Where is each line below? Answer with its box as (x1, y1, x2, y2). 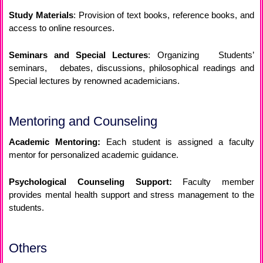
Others (9, 241, 47, 256)
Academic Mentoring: (9, 137, 100, 147)
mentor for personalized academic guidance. (9, 150, 178, 160)
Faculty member (171, 177, 254, 187)
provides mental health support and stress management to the (9, 190, 254, 200)
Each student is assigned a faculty (100, 137, 255, 147)
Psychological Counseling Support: (9, 177, 172, 187)
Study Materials (9, 10, 73, 21)
